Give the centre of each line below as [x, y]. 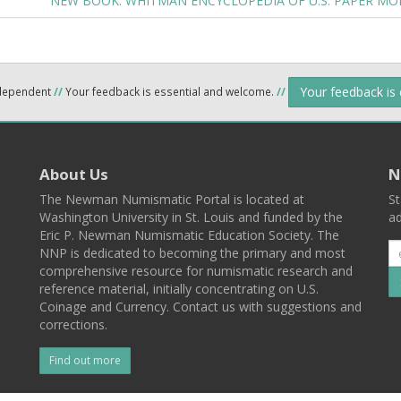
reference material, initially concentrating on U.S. [179, 289]
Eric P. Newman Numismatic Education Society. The [189, 235]
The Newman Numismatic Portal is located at [172, 199]
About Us [74, 174]
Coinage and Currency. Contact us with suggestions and [200, 307]
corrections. [73, 324]
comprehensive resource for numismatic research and [196, 271]
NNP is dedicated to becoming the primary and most [192, 253]
